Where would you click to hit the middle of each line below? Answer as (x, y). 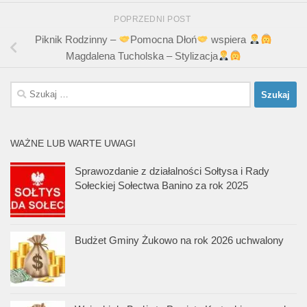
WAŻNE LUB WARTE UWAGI (73, 144)
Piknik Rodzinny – (76, 39)
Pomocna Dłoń (163, 39)
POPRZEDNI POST (153, 19)
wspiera (229, 39)
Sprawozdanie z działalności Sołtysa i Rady (172, 171)
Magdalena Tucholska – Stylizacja (142, 56)
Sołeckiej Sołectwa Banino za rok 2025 (161, 186)
